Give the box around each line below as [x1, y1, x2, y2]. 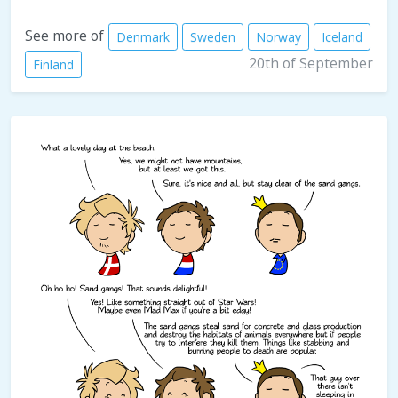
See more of [25, 26, 104, 46]
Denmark [116, 28, 170, 46]
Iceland [322, 28, 362, 46]
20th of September [249, 53, 373, 74]
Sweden [190, 28, 235, 46]
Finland [33, 56, 74, 74]
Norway [256, 28, 301, 46]
